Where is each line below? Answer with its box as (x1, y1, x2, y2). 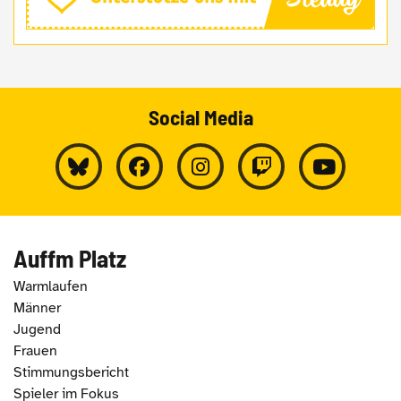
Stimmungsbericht (13, 363, 129, 382)
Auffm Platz (13, 243, 126, 272)
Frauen (13, 342, 57, 361)
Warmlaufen (13, 277, 88, 295)
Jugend (13, 320, 61, 338)
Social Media (148, 104, 253, 130)
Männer (13, 298, 61, 317)
